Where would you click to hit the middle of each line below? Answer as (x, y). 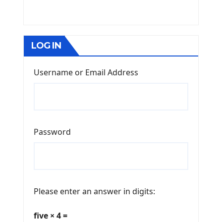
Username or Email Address (86, 73)
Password (52, 132)
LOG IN (46, 46)
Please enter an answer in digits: (94, 192)
